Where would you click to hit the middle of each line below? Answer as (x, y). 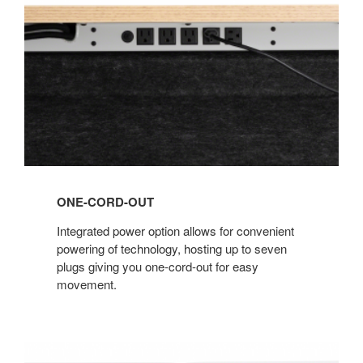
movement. (87, 284)
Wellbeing (53, 351)
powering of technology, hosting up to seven (172, 249)
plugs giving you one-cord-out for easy (158, 267)
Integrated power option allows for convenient (175, 231)
